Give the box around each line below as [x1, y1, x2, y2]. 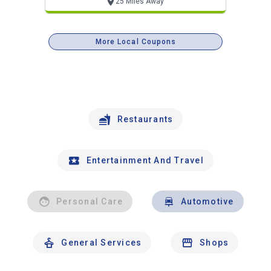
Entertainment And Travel [86, 155, 204, 165]
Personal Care [56, 197, 123, 206]
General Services [61, 238, 142, 247]
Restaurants [117, 114, 174, 124]
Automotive [181, 197, 234, 206]
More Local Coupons [95, 38, 177, 46]
